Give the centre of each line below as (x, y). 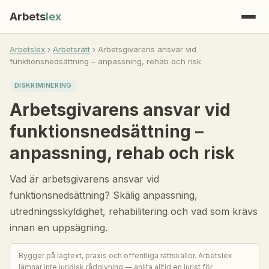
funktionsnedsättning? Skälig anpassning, (104, 195)
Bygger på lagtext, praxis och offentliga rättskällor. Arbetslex (125, 255)
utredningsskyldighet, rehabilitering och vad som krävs (134, 211)
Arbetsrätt (71, 49)
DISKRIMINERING (43, 85)
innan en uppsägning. (59, 228)
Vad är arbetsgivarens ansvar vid (84, 179)
